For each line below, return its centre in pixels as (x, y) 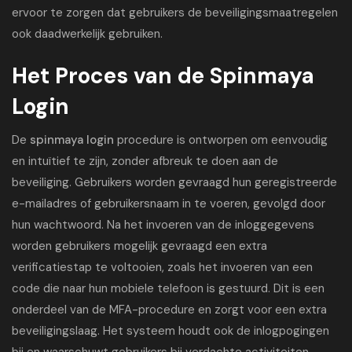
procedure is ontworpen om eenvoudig (221, 140)
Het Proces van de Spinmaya (163, 76)
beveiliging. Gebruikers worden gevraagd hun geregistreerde (174, 182)
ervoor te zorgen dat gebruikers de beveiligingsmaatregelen (175, 13)
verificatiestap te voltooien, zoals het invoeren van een (162, 267)
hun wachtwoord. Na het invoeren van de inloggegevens (163, 225)
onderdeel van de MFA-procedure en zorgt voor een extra (169, 310)
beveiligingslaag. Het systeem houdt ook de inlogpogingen (170, 331)
